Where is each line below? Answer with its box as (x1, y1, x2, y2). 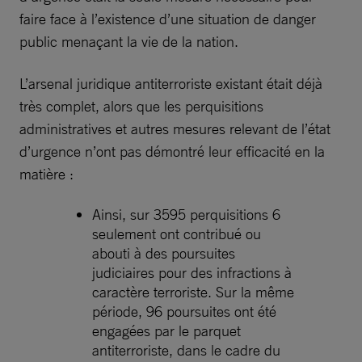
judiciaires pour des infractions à (92, 263, 292, 281)
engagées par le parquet (92, 321, 241, 339)
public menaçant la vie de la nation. (19, 32, 238, 50)
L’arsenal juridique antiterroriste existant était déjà (19, 74, 322, 92)
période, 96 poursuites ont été (92, 301, 276, 320)
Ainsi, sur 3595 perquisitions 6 (92, 204, 280, 223)
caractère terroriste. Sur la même (92, 282, 294, 301)
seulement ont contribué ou (92, 224, 261, 242)
